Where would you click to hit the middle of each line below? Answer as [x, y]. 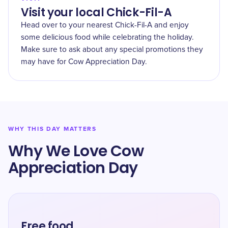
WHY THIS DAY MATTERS [52, 129]
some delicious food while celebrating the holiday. [107, 37]
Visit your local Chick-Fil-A [96, 12]
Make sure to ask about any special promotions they [112, 50]
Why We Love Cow [76, 151]
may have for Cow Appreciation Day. [84, 62]
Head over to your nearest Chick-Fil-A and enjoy [105, 25]
